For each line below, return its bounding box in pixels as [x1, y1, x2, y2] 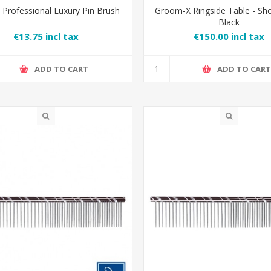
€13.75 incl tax [13, 30, 79, 42]
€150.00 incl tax [194, 30, 265, 42]
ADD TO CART [34, 63, 88, 74]
